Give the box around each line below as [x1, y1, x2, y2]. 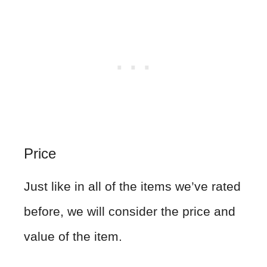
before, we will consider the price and [24, 204, 235, 219]
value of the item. [24, 229, 126, 244]
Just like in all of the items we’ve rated [24, 179, 241, 194]
